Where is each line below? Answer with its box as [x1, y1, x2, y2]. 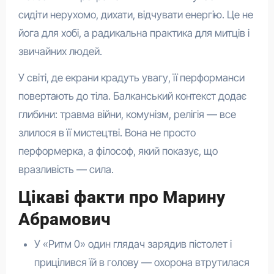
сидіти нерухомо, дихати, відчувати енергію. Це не [18, 9, 253, 21]
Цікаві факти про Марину [18, 187, 225, 208]
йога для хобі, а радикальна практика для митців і [18, 27, 250, 40]
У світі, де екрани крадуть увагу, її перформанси [18, 72, 245, 84]
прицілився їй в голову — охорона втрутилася [34, 256, 250, 268]
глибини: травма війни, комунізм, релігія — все [18, 108, 236, 121]
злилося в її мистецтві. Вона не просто [18, 127, 196, 139]
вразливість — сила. [18, 163, 114, 176]
